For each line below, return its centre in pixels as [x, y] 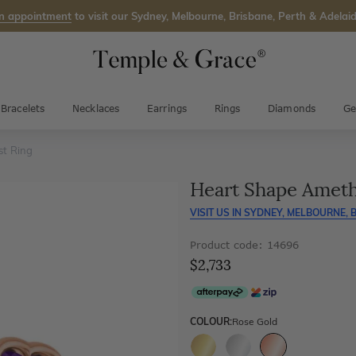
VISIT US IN [216, 213]
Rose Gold [255, 322]
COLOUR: [211, 322]
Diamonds [292, 108]
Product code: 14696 [244, 245]
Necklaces [96, 108]
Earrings [167, 108]
